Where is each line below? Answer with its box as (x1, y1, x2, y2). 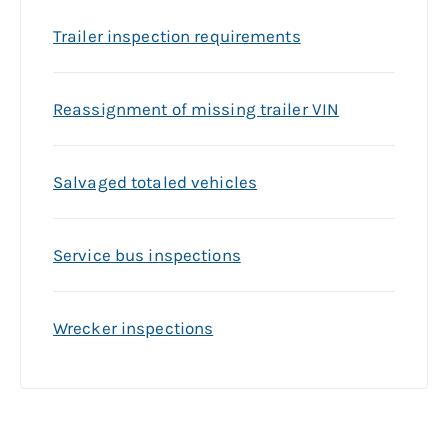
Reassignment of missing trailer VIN (53, 99, 340, 120)
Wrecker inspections (53, 318, 214, 339)
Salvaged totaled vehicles (53, 172, 257, 193)
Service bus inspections (53, 245, 241, 266)
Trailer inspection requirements (53, 26, 301, 47)
